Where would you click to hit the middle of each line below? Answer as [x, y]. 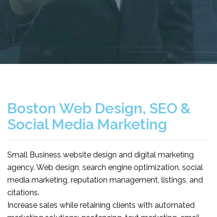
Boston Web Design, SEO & [99, 108]
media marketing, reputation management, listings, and [105, 180]
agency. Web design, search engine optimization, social [105, 167]
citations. [23, 193]
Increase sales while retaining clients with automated [101, 205]
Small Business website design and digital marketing [101, 155]
